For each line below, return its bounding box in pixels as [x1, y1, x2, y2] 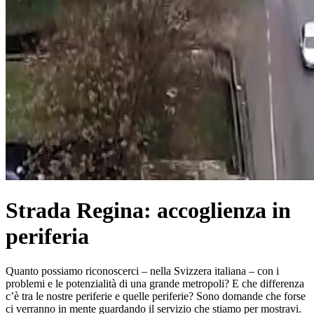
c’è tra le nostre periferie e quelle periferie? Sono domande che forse [6, 289, 306, 302]
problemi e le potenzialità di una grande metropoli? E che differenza [6, 277, 304, 289]
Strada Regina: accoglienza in [6, 198, 291, 224]
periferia [6, 224, 89, 250]
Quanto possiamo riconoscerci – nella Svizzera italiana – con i [6, 264, 279, 277]
